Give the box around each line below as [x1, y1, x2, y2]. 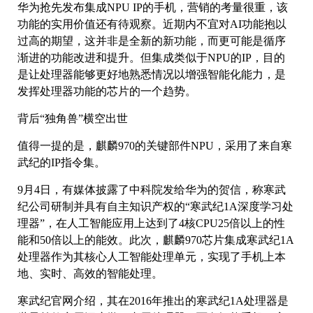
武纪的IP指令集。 [17, 156, 105, 169]
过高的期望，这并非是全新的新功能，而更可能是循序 [17, 35, 286, 48]
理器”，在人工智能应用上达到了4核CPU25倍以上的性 [17, 217, 285, 230]
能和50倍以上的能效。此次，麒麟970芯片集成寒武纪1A [17, 234, 294, 247]
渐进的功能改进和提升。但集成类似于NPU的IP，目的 [17, 52, 285, 64]
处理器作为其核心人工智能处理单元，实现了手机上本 [17, 251, 286, 263]
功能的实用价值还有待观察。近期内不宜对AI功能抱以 [17, 18, 286, 31]
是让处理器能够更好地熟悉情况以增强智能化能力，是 [17, 68, 286, 81]
